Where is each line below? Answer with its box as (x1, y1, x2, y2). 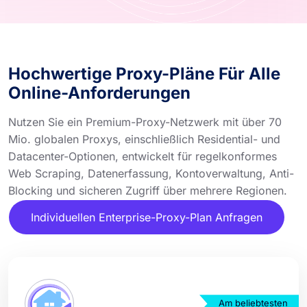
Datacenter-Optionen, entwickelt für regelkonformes (8, 149, 277, 163)
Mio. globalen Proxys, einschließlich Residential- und (8, 132, 280, 146)
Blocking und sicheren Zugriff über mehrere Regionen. (8, 183, 287, 197)
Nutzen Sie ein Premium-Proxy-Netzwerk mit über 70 (8, 114, 282, 129)
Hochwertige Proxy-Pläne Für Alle (8, 63, 280, 84)
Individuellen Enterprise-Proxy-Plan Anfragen (31, 210, 262, 224)
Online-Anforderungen (8, 82, 191, 103)
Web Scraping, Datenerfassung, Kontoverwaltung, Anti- (8, 166, 294, 180)
